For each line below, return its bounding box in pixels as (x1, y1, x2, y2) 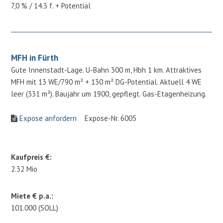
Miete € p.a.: (11, 191, 54, 201)
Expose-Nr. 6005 (77, 113, 137, 123)
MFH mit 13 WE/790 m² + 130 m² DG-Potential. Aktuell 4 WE (11, 77, 202, 87)
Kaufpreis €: (11, 152, 52, 162)
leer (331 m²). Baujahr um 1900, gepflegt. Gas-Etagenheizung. (11, 89, 207, 99)
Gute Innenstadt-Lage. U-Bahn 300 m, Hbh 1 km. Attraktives (11, 65, 202, 75)
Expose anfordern (19, 113, 77, 123)
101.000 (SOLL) (11, 203, 59, 213)
